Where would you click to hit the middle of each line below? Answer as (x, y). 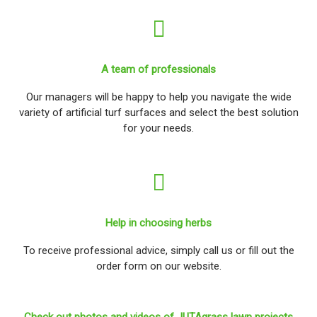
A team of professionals (158, 69)
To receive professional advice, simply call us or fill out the (158, 250)
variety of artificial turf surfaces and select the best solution (158, 112)
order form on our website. (158, 266)
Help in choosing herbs (158, 223)
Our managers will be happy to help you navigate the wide (158, 97)
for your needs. (158, 128)
